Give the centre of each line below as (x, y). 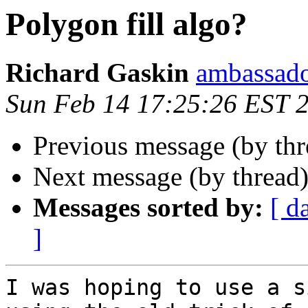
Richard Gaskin (97, 73)
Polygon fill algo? (126, 24)
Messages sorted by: (148, 208)
